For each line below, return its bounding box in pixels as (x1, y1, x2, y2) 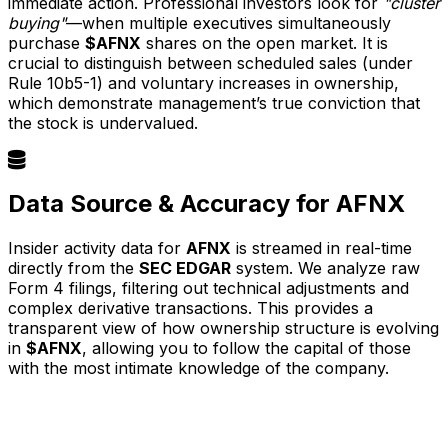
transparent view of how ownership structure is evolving (8, 318, 439, 339)
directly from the (8, 258, 139, 279)
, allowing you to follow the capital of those (82, 338, 411, 359)
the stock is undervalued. (8, 113, 198, 134)
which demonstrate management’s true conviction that (8, 93, 420, 114)
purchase (8, 33, 85, 54)
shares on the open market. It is (141, 33, 388, 54)
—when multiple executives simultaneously (66, 13, 391, 34)
